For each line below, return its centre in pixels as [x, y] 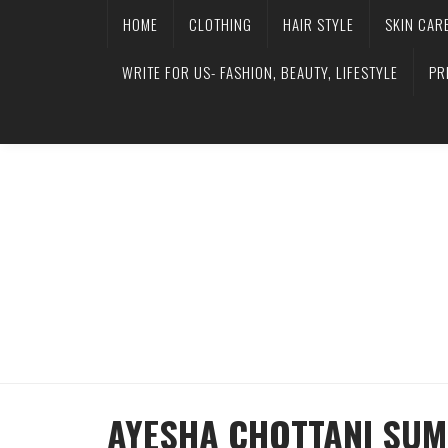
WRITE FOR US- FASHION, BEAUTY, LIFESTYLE [260, 72]
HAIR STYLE [318, 24]
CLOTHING [220, 24]
